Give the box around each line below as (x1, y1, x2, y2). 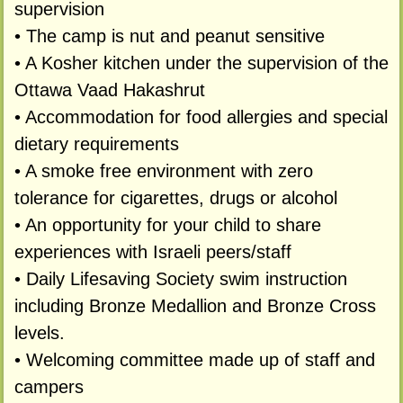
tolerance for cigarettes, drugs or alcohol (13, 188, 337, 209)
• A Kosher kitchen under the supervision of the (13, 53, 389, 74)
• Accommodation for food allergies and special (13, 107, 388, 128)
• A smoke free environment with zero (13, 161, 313, 182)
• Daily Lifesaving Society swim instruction (13, 269, 347, 290)
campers (13, 377, 84, 398)
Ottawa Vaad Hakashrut (13, 80, 205, 101)
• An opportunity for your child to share (13, 215, 321, 236)
